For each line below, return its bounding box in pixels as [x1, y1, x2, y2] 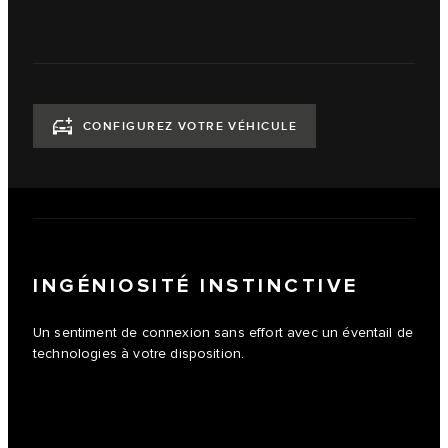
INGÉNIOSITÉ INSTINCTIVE [33, 274, 359, 299]
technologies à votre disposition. [33, 346, 245, 363]
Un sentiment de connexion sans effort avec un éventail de [33, 325, 414, 342]
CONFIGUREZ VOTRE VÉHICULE [83, 119, 297, 135]
